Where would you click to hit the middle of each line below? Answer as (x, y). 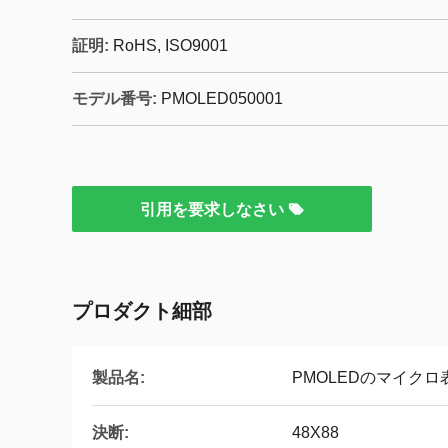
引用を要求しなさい (214, 209)
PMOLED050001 (222, 98)
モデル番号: (114, 98)
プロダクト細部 (142, 311)
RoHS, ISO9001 (170, 45)
